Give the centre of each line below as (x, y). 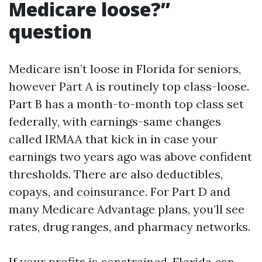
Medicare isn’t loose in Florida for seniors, (125, 69)
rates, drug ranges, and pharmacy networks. (130, 227)
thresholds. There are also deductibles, (116, 174)
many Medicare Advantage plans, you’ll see (127, 209)
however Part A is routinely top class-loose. (129, 86)
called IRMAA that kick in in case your (113, 139)
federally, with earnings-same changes (115, 121)
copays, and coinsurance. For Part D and (120, 192)
